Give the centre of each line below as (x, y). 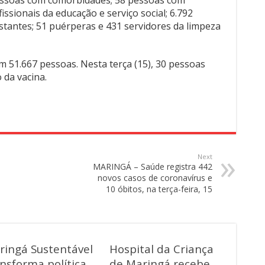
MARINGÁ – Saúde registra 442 (153, 167)
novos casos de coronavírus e (155, 178)
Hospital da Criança (161, 249)
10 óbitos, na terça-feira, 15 (159, 189)
